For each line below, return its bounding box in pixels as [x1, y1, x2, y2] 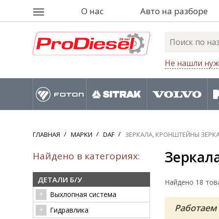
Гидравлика [50, 205, 88, 215]
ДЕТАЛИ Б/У [38, 175, 82, 184]
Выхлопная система [50, 190, 116, 199]
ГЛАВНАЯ [33, 130, 60, 139]
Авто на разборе [140, 5, 208, 17]
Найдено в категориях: [33, 150, 140, 162]
